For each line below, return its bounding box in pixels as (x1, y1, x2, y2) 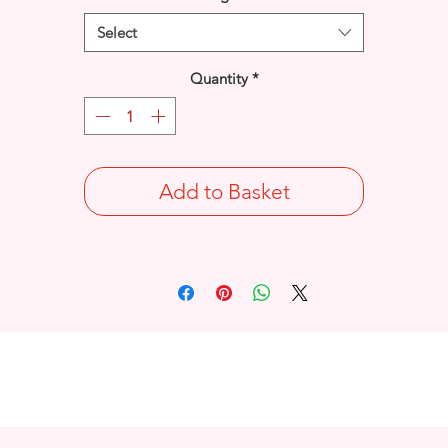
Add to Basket (158, 179, 290, 205)
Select (97, 22, 137, 42)
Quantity (189, 68, 248, 88)
